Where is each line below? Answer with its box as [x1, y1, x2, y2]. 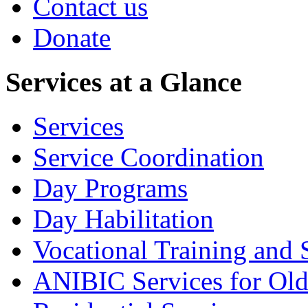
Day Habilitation [33, 204, 214, 234]
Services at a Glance [5, 66, 242, 98]
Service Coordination [33, 142, 264, 173]
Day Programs [33, 173, 188, 203]
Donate [33, 23, 111, 52]
